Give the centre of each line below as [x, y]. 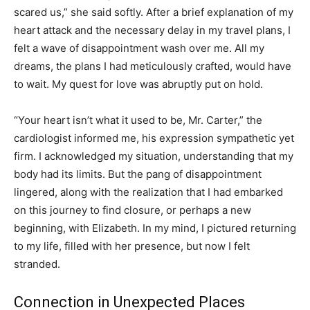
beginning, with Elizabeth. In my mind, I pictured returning [155, 228]
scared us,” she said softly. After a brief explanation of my [154, 12]
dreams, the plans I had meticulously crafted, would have [153, 66]
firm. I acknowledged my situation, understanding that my [154, 156]
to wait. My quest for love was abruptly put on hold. [138, 84]
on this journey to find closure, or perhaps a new [133, 210]
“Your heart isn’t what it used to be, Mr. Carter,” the [138, 120]
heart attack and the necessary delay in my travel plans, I [152, 30]
